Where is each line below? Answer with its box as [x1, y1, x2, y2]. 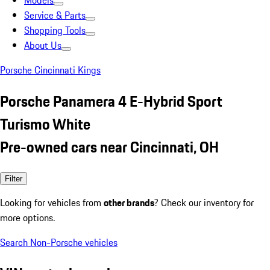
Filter [5, 174, 22, 183]
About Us [24, 38, 61, 52]
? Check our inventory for [154, 195, 254, 210]
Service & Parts [24, 8, 86, 22]
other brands [104, 195, 154, 210]
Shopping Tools [24, 23, 86, 37]
